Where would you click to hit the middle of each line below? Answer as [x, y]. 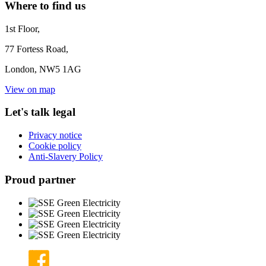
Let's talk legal [40, 112]
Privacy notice [55, 135]
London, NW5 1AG [43, 69]
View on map [30, 89]
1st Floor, [22, 28]
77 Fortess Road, [37, 49]
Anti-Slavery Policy [66, 157]
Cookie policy [55, 146]
